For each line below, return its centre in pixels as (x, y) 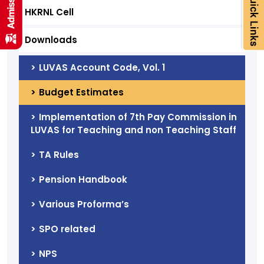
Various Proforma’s (84, 204)
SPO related (67, 229)
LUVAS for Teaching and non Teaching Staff (133, 130)
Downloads (51, 39)
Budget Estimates (81, 92)
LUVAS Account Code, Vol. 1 (102, 67)
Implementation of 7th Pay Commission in (138, 117)
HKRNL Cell (49, 12)
